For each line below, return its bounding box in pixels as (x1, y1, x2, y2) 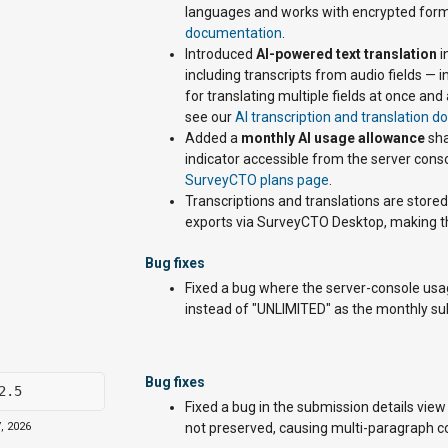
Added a (185, 130, 241, 146)
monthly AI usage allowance (241, 130, 425, 146)
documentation (185, 25, 282, 41)
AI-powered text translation (256, 46, 437, 62)
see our (185, 109, 235, 125)
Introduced (185, 46, 256, 62)
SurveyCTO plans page (185, 172, 329, 188)
